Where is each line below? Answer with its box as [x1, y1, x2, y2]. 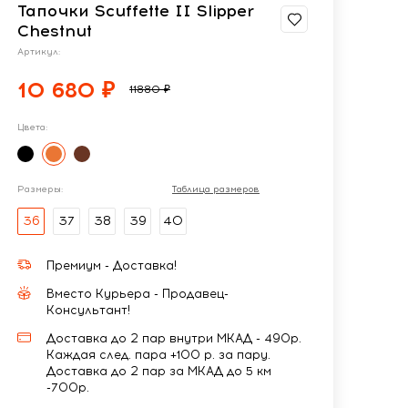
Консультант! [46, 302, 130, 317]
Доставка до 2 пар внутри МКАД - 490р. [46, 331, 301, 345]
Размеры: [17, 182, 63, 195]
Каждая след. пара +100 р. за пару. [46, 347, 270, 362]
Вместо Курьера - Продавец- [46, 286, 229, 301]
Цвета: [17, 120, 47, 133]
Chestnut [17, 21, 92, 41]
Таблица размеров [172, 182, 260, 195]
